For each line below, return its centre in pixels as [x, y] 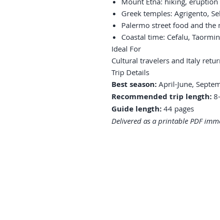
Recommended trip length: [162, 96]
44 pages [178, 109]
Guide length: [137, 109]
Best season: [134, 84]
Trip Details [130, 72]
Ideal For [126, 49]
